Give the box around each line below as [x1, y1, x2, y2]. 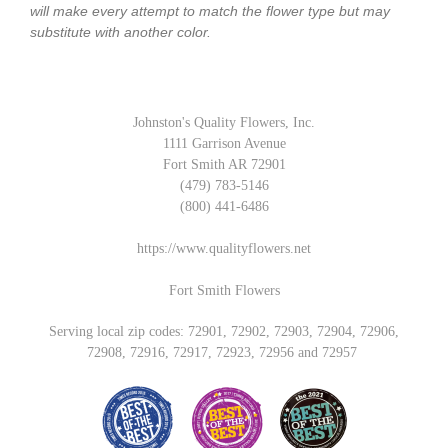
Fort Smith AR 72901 [162, 156, 286, 172]
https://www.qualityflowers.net [137, 240, 311, 256]
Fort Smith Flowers [168, 282, 280, 298]
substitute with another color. [30, 23, 211, 40]
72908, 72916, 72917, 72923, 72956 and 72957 [87, 344, 361, 360]
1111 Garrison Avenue [162, 135, 286, 151]
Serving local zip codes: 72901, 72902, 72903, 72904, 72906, [49, 323, 399, 339]
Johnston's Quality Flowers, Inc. [133, 114, 315, 130]
